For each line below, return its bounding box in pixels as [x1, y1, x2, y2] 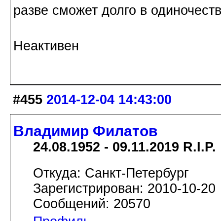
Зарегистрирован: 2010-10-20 [33, 181, 216, 196]
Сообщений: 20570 [33, 196, 150, 212]
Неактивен [13, 38, 79, 53]
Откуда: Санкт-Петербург [33, 166, 189, 181]
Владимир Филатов [13, 123, 157, 140]
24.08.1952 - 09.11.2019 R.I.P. [33, 140, 216, 155]
